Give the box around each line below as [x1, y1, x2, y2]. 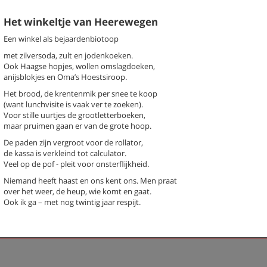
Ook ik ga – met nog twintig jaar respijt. [4, 196, 141, 207]
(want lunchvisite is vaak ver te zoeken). [4, 98, 143, 110]
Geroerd [153, 162, 182, 172]
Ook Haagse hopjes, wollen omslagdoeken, [4, 60, 155, 72]
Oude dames [153, 187, 198, 197]
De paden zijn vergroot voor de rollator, [4, 136, 143, 148]
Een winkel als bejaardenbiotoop [4, 33, 120, 44]
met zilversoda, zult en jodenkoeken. [4, 49, 133, 61]
